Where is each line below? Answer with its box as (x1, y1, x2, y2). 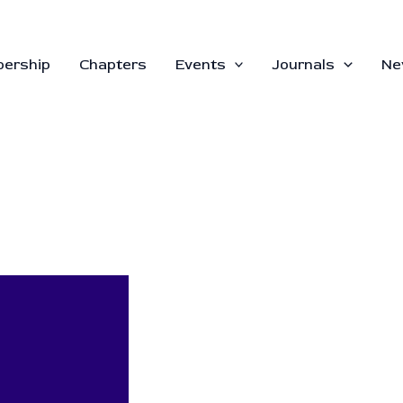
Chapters (78, 56, 147, 74)
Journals (272, 56, 336, 74)
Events (175, 56, 226, 74)
